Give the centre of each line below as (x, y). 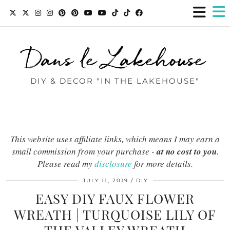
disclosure (113, 164)
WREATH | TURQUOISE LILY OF (115, 214)
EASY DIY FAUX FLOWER (115, 198)
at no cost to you (186, 151)
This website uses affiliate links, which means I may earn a (115, 139)
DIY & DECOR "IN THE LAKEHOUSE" (115, 81)
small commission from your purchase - (84, 151)
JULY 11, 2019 (105, 180)
